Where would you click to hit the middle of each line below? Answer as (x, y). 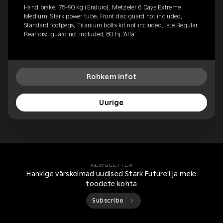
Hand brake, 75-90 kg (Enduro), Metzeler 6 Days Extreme (103, 8)
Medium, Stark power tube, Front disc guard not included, (103, 17)
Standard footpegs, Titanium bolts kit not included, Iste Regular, (111, 26)
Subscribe (108, 201)
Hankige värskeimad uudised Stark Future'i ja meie (111, 174)
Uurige (111, 103)
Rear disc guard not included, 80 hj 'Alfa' (80, 35)
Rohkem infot (111, 77)
